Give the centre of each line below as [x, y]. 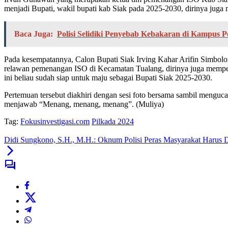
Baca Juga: [34, 34]
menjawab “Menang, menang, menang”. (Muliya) [84, 104]
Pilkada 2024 [113, 122]
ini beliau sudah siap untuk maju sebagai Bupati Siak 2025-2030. [108, 78]
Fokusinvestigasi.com [55, 122]
